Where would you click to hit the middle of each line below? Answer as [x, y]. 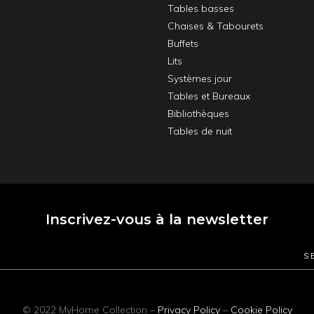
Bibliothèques [198, 114]
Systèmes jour [200, 79]
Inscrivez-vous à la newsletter [157, 220]
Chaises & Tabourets [216, 26]
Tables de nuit [200, 131]
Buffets [183, 44]
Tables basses [201, 9]
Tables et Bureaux [209, 96]
